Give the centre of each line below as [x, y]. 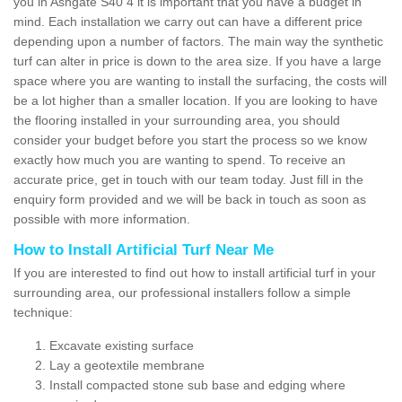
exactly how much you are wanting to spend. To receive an [179, 159]
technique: [43, 312]
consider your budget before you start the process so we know [190, 140]
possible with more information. [104, 218]
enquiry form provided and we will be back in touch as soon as [190, 199]
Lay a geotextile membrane [127, 365]
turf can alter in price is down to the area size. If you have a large [197, 61]
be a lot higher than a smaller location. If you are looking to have [196, 100]
